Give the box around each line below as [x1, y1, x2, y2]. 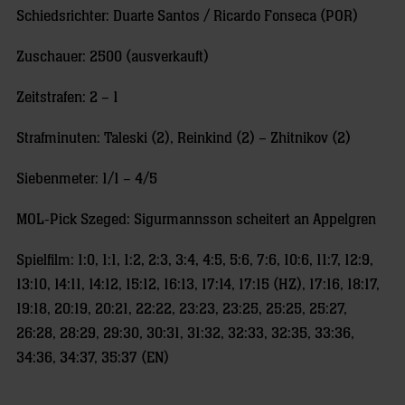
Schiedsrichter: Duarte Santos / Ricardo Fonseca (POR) [16, 8, 358, 25]
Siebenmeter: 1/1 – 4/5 [16, 171, 157, 188]
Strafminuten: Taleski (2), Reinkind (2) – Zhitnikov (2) [16, 130, 351, 147]
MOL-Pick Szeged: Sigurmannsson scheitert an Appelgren [16, 212, 376, 229]
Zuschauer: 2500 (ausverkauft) [16, 49, 209, 66]
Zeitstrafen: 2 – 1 [16, 89, 118, 107]
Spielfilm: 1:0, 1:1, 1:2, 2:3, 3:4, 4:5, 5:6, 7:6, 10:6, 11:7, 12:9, [16, 252, 373, 269]
